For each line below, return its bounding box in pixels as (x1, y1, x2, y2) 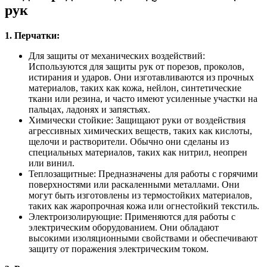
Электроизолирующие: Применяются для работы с (29, 211, 235, 222)
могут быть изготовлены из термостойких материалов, (29, 190, 252, 200)
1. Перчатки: (5, 30, 60, 41)
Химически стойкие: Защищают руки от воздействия (29, 114, 246, 125)
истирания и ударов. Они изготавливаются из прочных (29, 72, 254, 82)
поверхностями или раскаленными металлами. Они (29, 179, 240, 190)
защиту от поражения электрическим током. (29, 243, 209, 254)
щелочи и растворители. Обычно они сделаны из (29, 136, 229, 147)
